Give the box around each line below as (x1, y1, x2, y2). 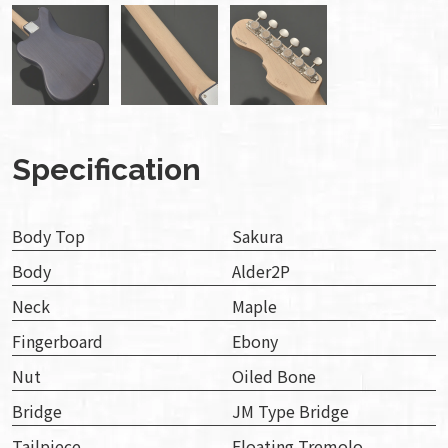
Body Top (12, 224, 85, 249)
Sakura (232, 224, 283, 249)
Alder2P (232, 259, 290, 284)
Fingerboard (12, 329, 103, 354)
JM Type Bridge (232, 399, 349, 424)
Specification (12, 152, 201, 188)
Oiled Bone (232, 364, 316, 389)
